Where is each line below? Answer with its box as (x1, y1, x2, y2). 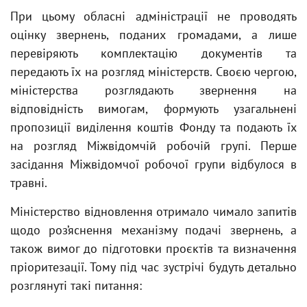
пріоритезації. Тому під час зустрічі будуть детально (10, 259, 297, 275)
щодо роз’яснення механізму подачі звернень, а (10, 222, 297, 238)
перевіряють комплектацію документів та (10, 45, 297, 61)
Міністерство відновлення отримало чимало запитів (10, 204, 297, 219)
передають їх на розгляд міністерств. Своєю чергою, (10, 64, 297, 79)
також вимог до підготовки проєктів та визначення (10, 241, 297, 256)
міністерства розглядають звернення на (10, 82, 297, 98)
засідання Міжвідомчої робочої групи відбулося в (10, 156, 297, 172)
